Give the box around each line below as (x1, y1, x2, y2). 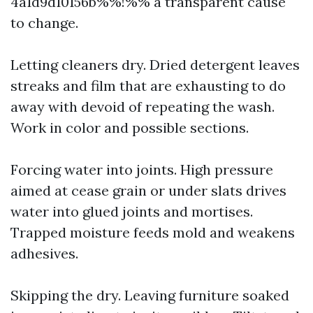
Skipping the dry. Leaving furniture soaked (10, 286, 289, 304)
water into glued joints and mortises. (10, 203, 253, 220)
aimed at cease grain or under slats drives (10, 182, 286, 199)
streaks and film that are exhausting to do (10, 77, 286, 94)
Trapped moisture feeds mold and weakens (10, 224, 295, 241)
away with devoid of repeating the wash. (10, 98, 275, 115)
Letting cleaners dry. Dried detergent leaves (10, 56, 300, 73)
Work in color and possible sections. (10, 119, 249, 136)
